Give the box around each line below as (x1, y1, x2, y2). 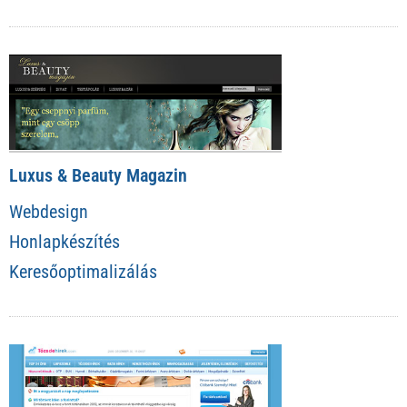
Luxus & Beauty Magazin (9, 164, 187, 186)
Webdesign (9, 200, 88, 223)
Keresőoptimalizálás (9, 260, 157, 283)
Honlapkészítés (9, 230, 120, 253)
